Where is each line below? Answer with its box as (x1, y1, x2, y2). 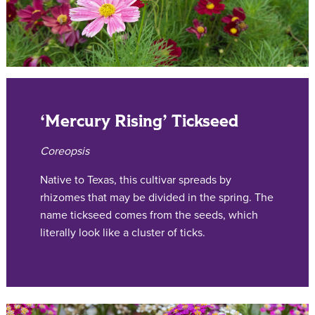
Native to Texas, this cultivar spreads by (40, 172, 231, 187)
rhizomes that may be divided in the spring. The (40, 190, 274, 205)
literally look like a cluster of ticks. (40, 225, 205, 240)
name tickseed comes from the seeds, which (40, 207, 258, 222)
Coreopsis (40, 143, 89, 158)
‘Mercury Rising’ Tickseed (40, 109, 238, 133)
